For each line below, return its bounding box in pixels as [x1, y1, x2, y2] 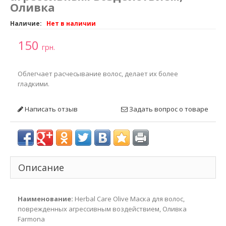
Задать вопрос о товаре [128, 104, 208, 114]
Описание [18, 161, 64, 174]
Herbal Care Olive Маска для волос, [73, 194, 185, 203]
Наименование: [18, 194, 73, 203]
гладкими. [18, 79, 49, 88]
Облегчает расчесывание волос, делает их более [18, 69, 178, 78]
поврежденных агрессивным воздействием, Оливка [18, 204, 187, 213]
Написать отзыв [23, 104, 78, 114]
